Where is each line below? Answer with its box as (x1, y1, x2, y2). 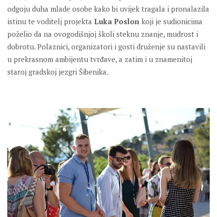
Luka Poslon (94, 16, 139, 27)
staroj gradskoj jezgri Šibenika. (7, 67, 108, 77)
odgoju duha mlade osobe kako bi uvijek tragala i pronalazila (7, 4, 209, 14)
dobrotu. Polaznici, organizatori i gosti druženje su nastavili (7, 42, 205, 52)
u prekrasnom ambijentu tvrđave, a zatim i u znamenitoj (7, 54, 192, 64)
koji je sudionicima (139, 16, 202, 27)
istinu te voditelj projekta (7, 16, 94, 27)
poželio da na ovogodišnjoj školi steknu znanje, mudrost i (7, 29, 198, 39)
